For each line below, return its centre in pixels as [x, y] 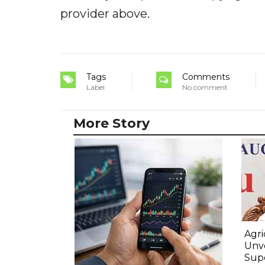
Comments [206, 77]
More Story [112, 124]
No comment [205, 88]
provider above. [105, 14]
